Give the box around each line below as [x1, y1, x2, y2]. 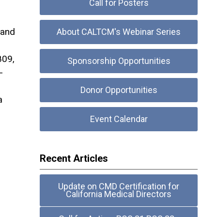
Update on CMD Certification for [58, 181, 180, 191]
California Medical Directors [66, 189, 172, 199]
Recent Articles [40, 153, 108, 164]
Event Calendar [90, 114, 148, 124]
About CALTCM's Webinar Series [57, 27, 181, 37]
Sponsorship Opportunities [67, 56, 170, 66]
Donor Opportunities [80, 85, 157, 95]
